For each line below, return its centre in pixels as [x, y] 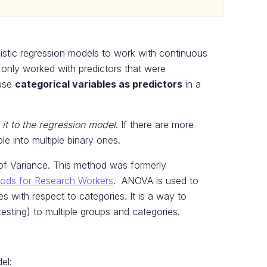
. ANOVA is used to [156, 181]
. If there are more [155, 125]
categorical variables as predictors [99, 84]
